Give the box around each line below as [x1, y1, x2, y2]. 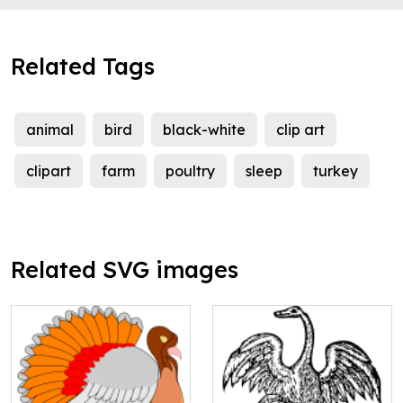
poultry [166, 162, 215, 181]
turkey [313, 162, 358, 181]
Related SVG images [11, 255, 238, 284]
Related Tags [11, 52, 155, 81]
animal [26, 121, 74, 139]
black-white [163, 121, 246, 139]
